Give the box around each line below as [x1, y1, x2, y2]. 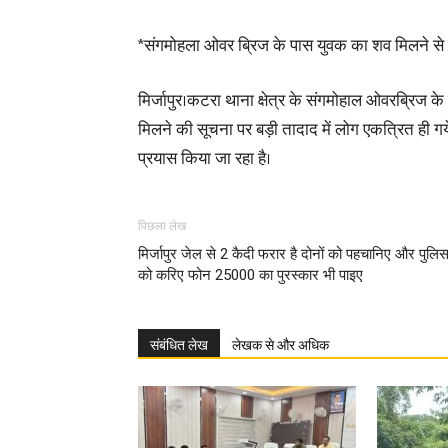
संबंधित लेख [150, 337, 208, 353]
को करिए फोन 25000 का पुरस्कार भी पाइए [138, 266, 363, 284]
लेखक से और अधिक [232, 337, 329, 353]
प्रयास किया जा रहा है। [138, 145, 271, 173]
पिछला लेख [138, 219, 186, 233]
